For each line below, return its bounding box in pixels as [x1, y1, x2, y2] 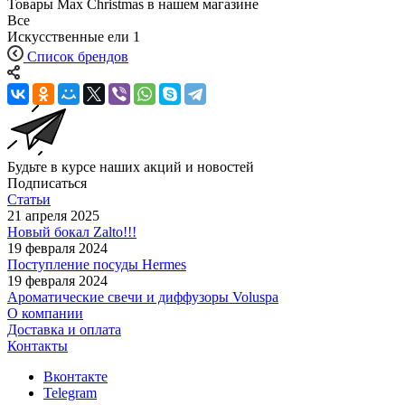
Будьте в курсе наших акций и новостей [7, 158, 254, 174]
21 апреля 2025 [7, 207, 99, 223]
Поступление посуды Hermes [7, 256, 186, 272]
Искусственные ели [7, 28, 129, 44]
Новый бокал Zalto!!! [7, 223, 137, 240]
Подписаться [7, 174, 87, 191]
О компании [7, 305, 83, 321]
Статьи [7, 191, 51, 207]
